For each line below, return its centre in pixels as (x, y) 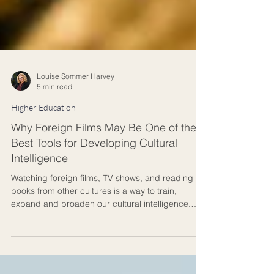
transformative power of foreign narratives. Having (109, 261)
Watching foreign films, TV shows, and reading (102, 210)
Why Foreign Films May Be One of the (104, 159)
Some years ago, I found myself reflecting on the (106, 248)
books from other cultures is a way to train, (94, 223)
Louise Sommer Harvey (76, 108)
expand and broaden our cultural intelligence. (101, 235)
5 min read (54, 118)
